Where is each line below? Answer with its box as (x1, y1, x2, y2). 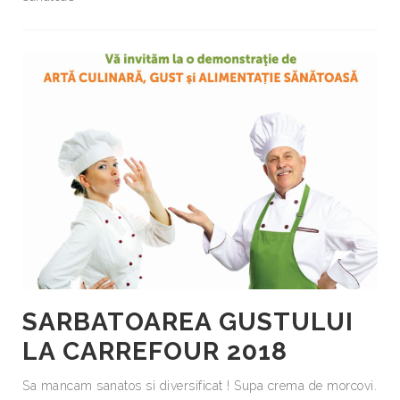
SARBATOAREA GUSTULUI (22, 306, 354, 337)
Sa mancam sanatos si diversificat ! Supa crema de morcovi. (22, 378, 377, 393)
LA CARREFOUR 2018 (22, 336, 287, 366)
